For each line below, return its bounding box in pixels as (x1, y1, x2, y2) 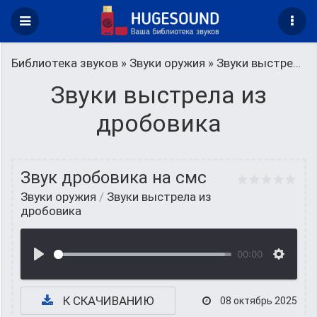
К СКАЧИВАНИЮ (60, 294, 154, 308)
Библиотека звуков (11, 56, 118, 70)
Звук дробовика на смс (21, 168, 207, 188)
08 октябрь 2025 (218, 295, 297, 306)
